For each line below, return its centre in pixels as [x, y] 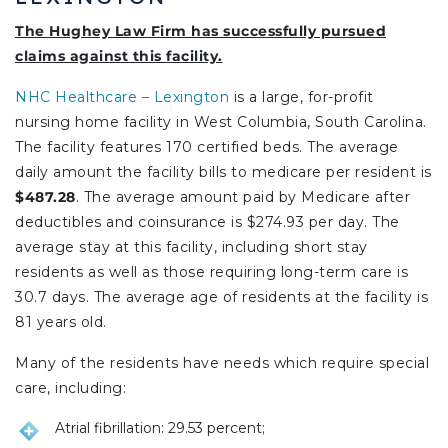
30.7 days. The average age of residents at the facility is [221, 297]
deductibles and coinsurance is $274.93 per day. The [207, 222]
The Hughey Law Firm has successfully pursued [200, 31]
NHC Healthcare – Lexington [122, 97]
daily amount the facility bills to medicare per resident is [223, 172]
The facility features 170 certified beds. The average [207, 147]
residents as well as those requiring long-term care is [211, 272]
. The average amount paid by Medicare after [242, 197]
